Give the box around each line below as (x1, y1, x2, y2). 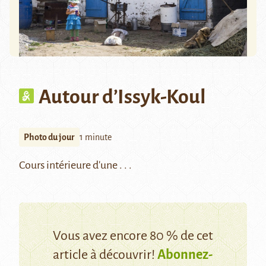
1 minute (80, 132, 112, 142)
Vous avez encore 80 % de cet (52, 228, 213, 243)
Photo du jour (24, 132, 75, 142)
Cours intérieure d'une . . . (19, 159, 132, 171)
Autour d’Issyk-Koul (39, 85, 206, 107)
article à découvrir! (53, 247, 158, 262)
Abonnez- (157, 247, 213, 262)
